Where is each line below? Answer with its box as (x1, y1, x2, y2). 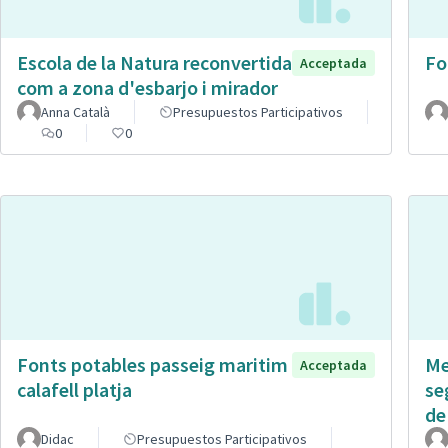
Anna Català (41, 103, 110, 122)
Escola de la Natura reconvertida (17, 50, 292, 76)
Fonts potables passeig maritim (17, 351, 288, 377)
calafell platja (17, 376, 132, 402)
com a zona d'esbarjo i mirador (17, 75, 278, 101)
